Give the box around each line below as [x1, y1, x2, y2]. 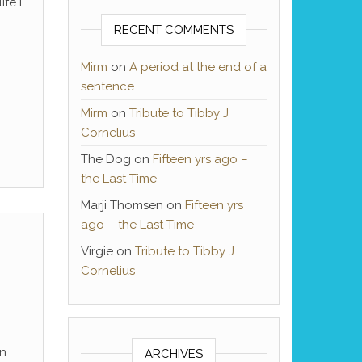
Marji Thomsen [80, 197, 163, 213]
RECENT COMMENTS [113, 22, 234, 37]
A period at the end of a [128, 59, 267, 74]
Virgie [80, 243, 113, 259]
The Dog [80, 151, 131, 166]
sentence [80, 78, 134, 94]
